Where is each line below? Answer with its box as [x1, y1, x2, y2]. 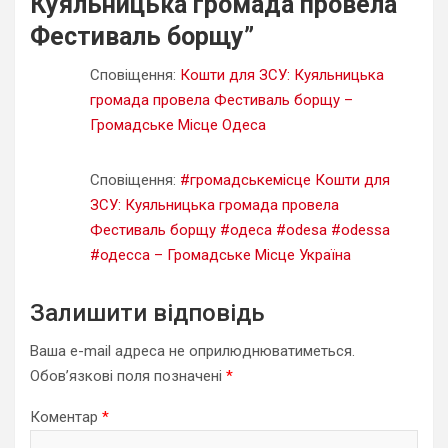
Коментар [30, 407, 102, 426]
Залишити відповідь [30, 298, 265, 327]
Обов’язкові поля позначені [30, 366, 226, 385]
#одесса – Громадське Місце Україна [90, 245, 351, 264]
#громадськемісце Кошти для [180, 170, 390, 189]
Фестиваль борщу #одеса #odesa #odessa [90, 220, 390, 239]
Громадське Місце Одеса [90, 115, 266, 134]
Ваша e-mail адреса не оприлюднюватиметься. [30, 341, 355, 360]
